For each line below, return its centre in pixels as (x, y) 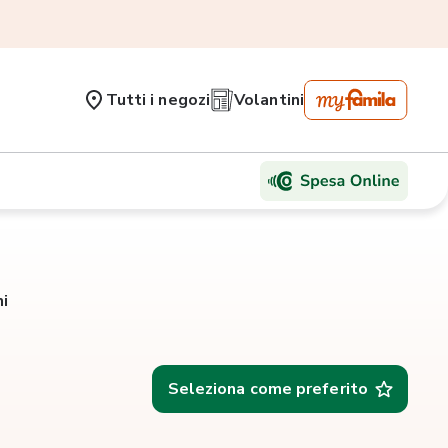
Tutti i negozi (158, 100)
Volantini (269, 100)
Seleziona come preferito (267, 389)
